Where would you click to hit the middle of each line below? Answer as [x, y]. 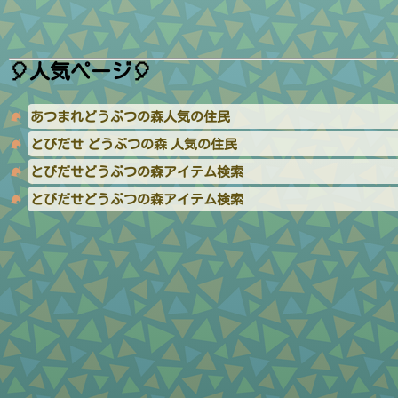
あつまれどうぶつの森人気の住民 [130, 116]
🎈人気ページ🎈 [80, 71]
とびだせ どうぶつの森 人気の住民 [134, 144]
